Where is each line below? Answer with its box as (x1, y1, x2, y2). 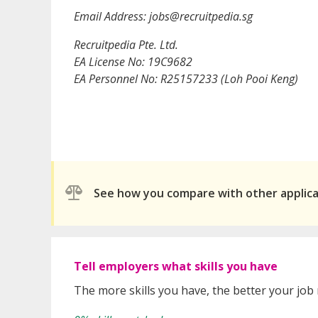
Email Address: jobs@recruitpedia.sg (74, 8, 253, 24)
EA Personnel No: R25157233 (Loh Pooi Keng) (74, 70, 298, 87)
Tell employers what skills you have (74, 258, 278, 274)
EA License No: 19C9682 (74, 53, 192, 70)
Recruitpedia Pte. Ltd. (74, 36, 178, 53)
